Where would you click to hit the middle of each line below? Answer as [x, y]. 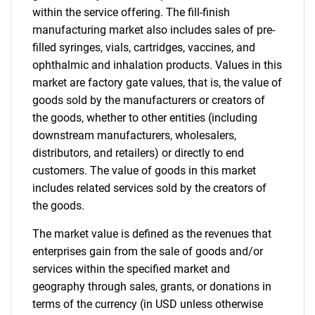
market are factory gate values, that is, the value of [157, 83]
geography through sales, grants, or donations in [152, 287]
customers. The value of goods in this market [144, 171]
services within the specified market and [131, 269]
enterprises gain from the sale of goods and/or [148, 251]
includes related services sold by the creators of [149, 188]
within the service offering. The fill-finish [131, 12]
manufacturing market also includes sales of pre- [154, 30]
